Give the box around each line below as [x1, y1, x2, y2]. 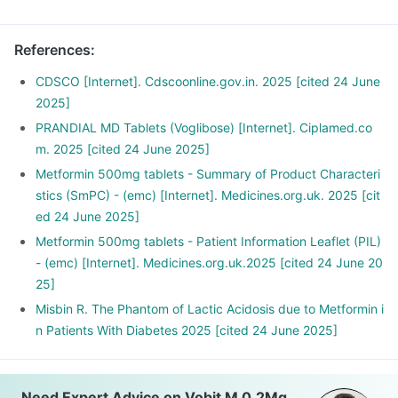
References [14, 41, 91, 59]
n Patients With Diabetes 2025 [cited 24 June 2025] [36, 322, 338, 338]
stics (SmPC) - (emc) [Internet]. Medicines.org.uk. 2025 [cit [36, 187, 380, 203]
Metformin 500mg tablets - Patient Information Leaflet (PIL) [36, 234, 381, 249]
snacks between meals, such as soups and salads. [29, 4, 322, 20]
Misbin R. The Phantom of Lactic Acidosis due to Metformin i [36, 301, 384, 316]
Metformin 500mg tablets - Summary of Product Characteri [36, 166, 380, 181]
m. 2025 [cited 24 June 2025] [36, 141, 210, 156]
